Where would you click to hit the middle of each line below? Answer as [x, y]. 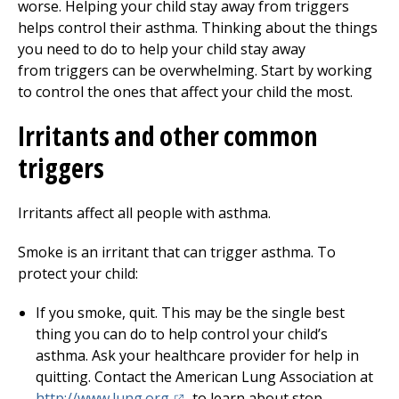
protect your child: [78, 273]
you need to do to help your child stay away [162, 49]
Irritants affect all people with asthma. [144, 213]
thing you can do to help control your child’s [182, 334]
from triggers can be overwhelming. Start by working [195, 70]
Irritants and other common [168, 136]
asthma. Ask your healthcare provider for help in [197, 355]
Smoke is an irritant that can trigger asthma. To [177, 252]
